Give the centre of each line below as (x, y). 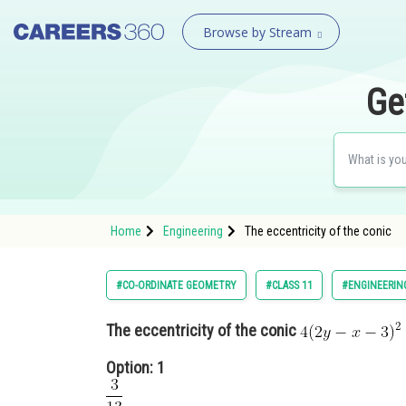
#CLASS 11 (289, 285)
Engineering (193, 231)
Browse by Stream (257, 32)
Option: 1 (135, 368)
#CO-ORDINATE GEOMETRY (176, 285)
